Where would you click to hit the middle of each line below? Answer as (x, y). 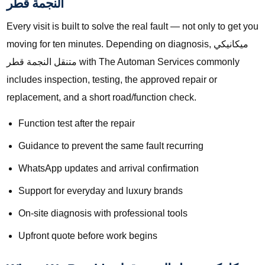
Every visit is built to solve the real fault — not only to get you (132, 27)
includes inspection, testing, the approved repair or (112, 80)
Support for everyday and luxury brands (101, 191)
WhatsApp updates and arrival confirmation (109, 169)
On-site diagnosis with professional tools (103, 214)
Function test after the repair (77, 124)
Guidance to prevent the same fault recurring (111, 146)
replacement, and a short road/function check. (101, 98)
